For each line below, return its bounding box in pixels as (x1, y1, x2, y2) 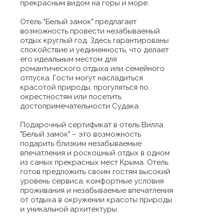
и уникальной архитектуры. (20, 204, 118, 214)
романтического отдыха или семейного (20, 64, 165, 73)
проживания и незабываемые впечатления (20, 185, 173, 195)
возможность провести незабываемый (20, 26, 160, 36)
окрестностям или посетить (20, 92, 121, 101)
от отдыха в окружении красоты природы (20, 195, 172, 204)
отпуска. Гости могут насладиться (20, 73, 143, 82)
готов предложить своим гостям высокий (20, 167, 170, 176)
